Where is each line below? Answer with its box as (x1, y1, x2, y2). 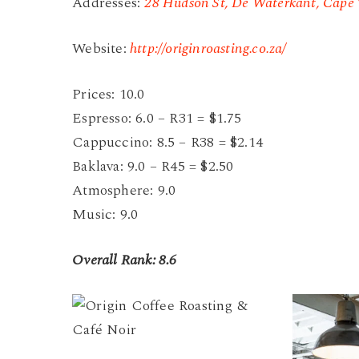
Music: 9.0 (72, 204, 139, 226)
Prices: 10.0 (72, 83, 145, 106)
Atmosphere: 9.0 (72, 179, 176, 202)
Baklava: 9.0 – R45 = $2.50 (72, 155, 234, 178)
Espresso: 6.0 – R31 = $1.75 (72, 107, 242, 130)
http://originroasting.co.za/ (126, 38, 287, 60)
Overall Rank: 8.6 (72, 249, 177, 272)
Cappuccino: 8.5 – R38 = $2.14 (72, 131, 263, 154)
